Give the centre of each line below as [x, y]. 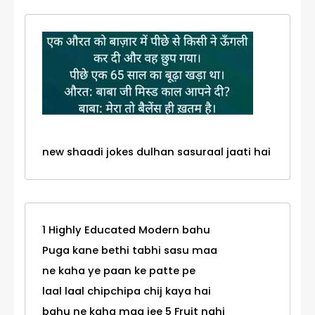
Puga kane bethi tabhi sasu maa [130, 251]
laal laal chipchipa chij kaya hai [127, 291]
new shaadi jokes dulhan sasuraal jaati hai [156, 152]
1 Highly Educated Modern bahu [126, 230]
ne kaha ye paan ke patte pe [119, 271]
